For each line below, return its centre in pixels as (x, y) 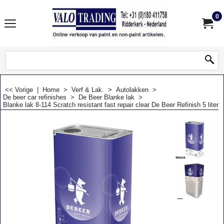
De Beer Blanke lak (106, 97)
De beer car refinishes (35, 97)
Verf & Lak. (88, 90)
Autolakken (132, 90)
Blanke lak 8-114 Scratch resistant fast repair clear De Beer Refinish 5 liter (111, 105)
